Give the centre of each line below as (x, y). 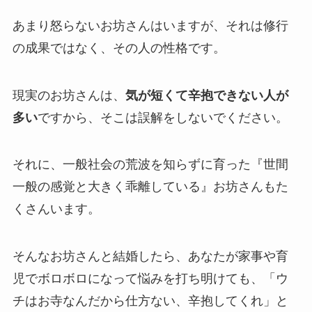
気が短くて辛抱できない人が (206, 95)
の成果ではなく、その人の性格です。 (119, 48)
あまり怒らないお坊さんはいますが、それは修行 (150, 25)
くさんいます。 (56, 209)
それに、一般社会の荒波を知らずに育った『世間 (150, 165)
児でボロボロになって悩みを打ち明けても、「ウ (150, 279)
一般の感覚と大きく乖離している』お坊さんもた (150, 187)
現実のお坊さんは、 (69, 95)
